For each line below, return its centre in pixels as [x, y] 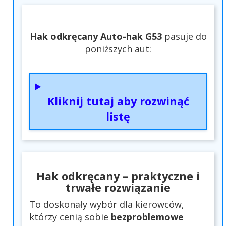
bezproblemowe [147, 217]
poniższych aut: [118, 49]
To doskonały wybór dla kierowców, [107, 205]
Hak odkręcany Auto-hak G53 [96, 37]
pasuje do [184, 37]
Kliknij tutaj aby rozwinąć [118, 101]
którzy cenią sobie [70, 217]
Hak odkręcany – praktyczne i [118, 176]
